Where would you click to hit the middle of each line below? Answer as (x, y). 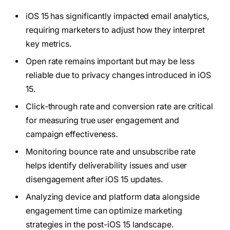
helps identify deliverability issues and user (107, 166)
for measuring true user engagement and (102, 121)
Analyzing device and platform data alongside (113, 197)
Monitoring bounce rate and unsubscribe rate (111, 152)
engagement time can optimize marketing (104, 211)
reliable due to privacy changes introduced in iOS (119, 75)
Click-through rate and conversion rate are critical (119, 107)
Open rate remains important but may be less (110, 62)
